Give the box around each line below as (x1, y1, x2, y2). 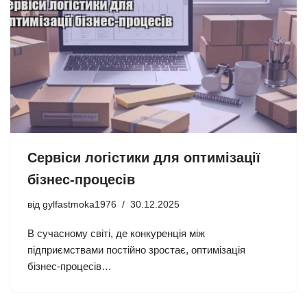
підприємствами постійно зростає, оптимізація (27, 243, 245, 256)
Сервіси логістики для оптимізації (27, 149, 260, 165)
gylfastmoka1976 (42, 199, 116, 210)
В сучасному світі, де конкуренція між (27, 227, 205, 239)
